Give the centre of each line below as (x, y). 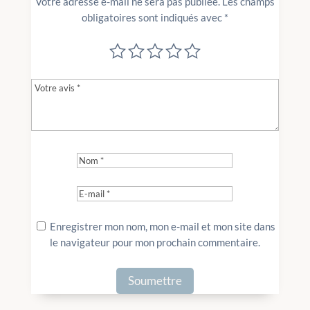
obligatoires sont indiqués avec (153, 17)
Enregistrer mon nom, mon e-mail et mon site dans (163, 226)
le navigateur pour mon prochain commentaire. (155, 242)
